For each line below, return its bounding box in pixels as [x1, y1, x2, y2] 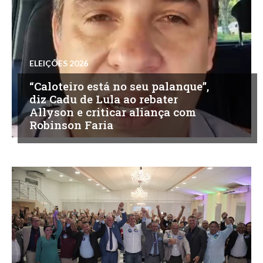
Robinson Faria [29, 117, 113, 132]
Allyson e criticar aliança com [29, 104, 196, 119]
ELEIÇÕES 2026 [29, 58, 88, 68]
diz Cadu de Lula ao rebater [29, 91, 178, 106]
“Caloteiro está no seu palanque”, [29, 78, 209, 93]
